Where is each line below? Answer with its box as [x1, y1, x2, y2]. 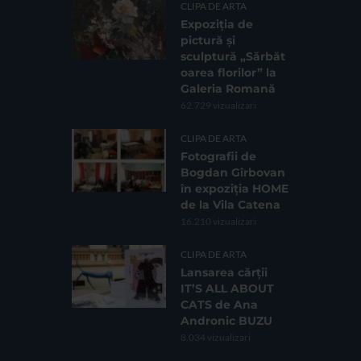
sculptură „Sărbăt [180, 48, 285, 64]
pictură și [180, 32, 235, 48]
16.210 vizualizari [180, 214, 256, 227]
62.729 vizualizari [180, 98, 256, 111]
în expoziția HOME [180, 180, 288, 196]
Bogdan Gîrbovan [180, 164, 285, 180]
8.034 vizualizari [180, 330, 251, 343]
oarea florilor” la [180, 64, 276, 80]
